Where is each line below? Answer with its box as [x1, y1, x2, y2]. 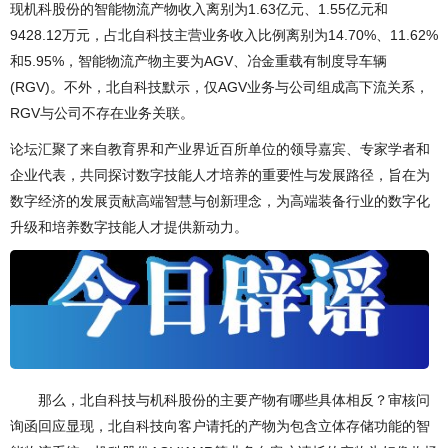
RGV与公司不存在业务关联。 [10, 105, 194, 121]
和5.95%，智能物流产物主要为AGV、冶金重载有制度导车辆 [10, 53, 387, 69]
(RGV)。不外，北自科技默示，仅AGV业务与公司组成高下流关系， [10, 79, 429, 95]
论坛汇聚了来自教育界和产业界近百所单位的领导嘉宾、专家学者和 [10, 141, 430, 157]
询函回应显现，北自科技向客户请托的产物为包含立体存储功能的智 [10, 418, 430, 435]
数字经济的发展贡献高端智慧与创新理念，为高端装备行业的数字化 [10, 193, 430, 209]
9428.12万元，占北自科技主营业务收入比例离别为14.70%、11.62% [10, 27, 438, 43]
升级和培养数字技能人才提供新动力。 [10, 219, 248, 235]
